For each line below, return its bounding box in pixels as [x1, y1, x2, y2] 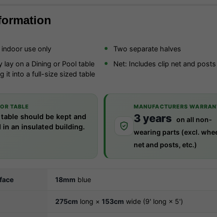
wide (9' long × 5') [124, 197, 184, 205]
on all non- [176, 115, 212, 124]
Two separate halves [113, 44, 181, 53]
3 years [133, 111, 174, 124]
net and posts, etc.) [133, 140, 197, 149]
